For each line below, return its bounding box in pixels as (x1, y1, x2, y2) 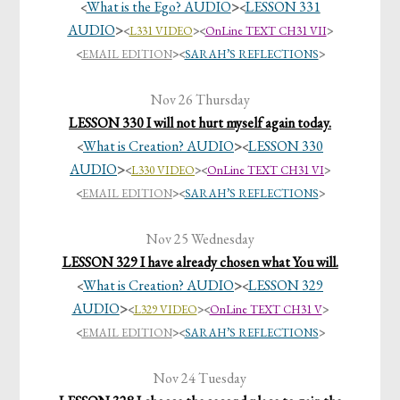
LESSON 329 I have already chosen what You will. (62, 253, 338, 272)
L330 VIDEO (131, 162, 195, 179)
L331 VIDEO (129, 23, 193, 39)
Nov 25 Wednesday (146, 229, 254, 249)
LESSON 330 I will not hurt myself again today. (69, 113, 331, 133)
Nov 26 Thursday (150, 90, 250, 110)
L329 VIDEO (133, 302, 197, 318)
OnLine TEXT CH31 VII (204, 23, 327, 39)
